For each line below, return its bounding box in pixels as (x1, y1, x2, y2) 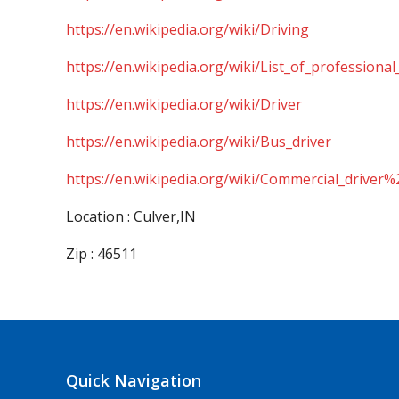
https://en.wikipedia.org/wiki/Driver (66, 94, 302, 114)
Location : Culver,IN (66, 207, 196, 226)
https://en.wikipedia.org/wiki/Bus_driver (66, 132, 331, 151)
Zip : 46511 (66, 244, 137, 264)
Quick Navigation (66, 370, 201, 391)
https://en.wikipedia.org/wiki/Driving (66, 20, 309, 39)
